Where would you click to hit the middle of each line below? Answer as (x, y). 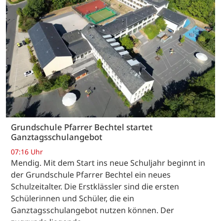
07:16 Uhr (27, 151)
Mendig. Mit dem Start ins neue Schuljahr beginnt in (108, 163)
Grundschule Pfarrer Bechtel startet (82, 127)
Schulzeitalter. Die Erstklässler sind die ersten (95, 186)
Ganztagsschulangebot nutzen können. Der (92, 210)
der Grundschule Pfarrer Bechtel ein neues (91, 174)
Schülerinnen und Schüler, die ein (73, 198)
